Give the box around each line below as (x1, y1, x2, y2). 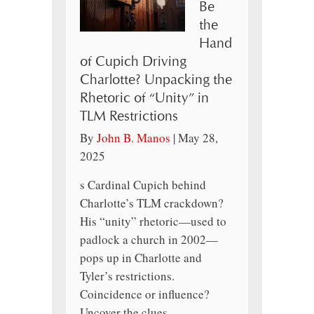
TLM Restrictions (80, 108, 178, 125)
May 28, (178, 130, 218, 146)
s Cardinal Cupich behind (80, 177, 206, 193)
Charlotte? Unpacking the (80, 71, 232, 89)
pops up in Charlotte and (80, 250, 202, 266)
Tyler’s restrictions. (80, 268, 175, 285)
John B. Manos (97, 130, 170, 146)
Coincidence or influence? (80, 286, 210, 303)
